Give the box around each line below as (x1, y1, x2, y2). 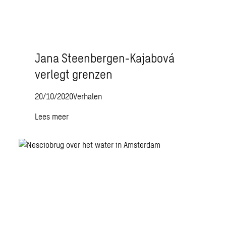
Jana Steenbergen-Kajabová (35, 50, 175, 65)
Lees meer (35, 111, 69, 121)
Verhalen (73, 91, 102, 101)
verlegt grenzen (35, 67, 113, 81)
